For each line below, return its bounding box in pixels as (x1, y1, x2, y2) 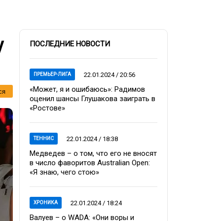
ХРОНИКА (34, 200, 58, 205)
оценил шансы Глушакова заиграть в (30, 94, 155, 103)
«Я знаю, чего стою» (30, 168, 99, 177)
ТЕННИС (34, 136, 54, 141)
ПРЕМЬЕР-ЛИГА (34, 72, 71, 77)
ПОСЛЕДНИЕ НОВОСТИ (30, 39, 110, 48)
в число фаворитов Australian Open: (30, 158, 150, 167)
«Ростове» (30, 104, 65, 112)
